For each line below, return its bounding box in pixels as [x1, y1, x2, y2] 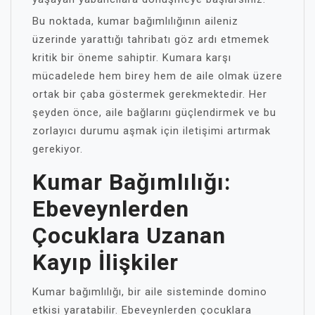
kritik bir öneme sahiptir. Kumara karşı [32, 51, 231, 64]
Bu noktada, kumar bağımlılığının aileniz [32, 15, 238, 27]
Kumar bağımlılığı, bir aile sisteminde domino [32, 285, 267, 298]
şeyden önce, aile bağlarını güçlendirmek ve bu [32, 106, 276, 119]
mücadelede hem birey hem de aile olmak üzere [32, 70, 283, 82]
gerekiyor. [32, 143, 83, 155]
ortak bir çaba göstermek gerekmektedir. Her [32, 88, 267, 101]
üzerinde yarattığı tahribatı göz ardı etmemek [32, 33, 269, 46]
